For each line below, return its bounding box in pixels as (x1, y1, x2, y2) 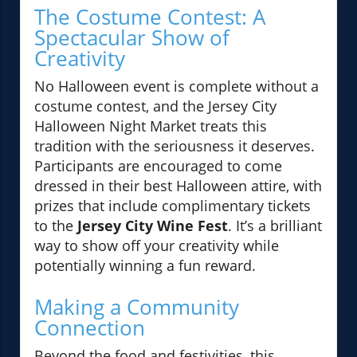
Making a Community (34, 292, 239, 322)
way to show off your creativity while (34, 236, 279, 256)
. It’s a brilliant (228, 216, 322, 236)
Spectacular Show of (34, 23, 229, 53)
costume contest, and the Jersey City (34, 96, 277, 116)
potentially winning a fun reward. (34, 256, 256, 276)
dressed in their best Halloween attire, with (34, 176, 322, 196)
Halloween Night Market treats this (34, 116, 267, 136)
